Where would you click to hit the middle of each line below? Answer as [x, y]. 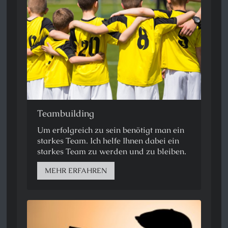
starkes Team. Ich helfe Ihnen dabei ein [108, 140]
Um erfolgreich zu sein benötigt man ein [111, 130]
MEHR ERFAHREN [76, 170]
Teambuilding [67, 113]
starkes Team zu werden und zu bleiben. [114, 151]
